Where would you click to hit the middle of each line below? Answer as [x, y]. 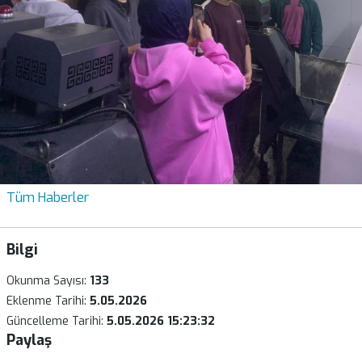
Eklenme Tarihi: [46, 301]
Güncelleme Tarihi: [55, 321]
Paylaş [29, 340]
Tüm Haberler [48, 198]
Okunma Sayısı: [48, 281]
